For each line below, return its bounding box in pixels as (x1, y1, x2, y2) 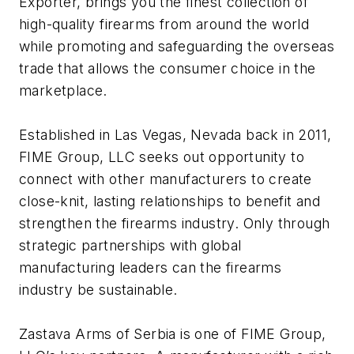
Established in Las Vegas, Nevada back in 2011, (19, 126, 332, 144)
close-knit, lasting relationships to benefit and (19, 193, 321, 210)
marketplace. (19, 82, 107, 100)
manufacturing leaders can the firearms (19, 259, 282, 277)
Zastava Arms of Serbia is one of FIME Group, (19, 326, 326, 343)
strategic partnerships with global (19, 237, 242, 254)
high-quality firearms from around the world (19, 16, 310, 33)
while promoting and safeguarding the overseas (19, 38, 334, 55)
